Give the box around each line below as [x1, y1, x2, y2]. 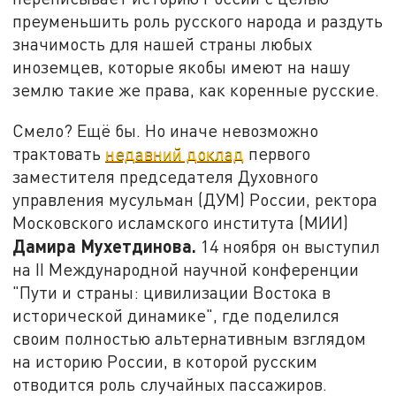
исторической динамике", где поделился [12, 304, 340, 325]
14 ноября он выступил [201, 235, 381, 256]
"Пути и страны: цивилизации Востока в [12, 281, 331, 302]
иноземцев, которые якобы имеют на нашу [12, 56, 351, 77]
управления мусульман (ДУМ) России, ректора [12, 188, 378, 209]
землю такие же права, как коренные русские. [12, 79, 380, 100]
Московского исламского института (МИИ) [12, 211, 349, 232]
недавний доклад [105, 142, 245, 164]
